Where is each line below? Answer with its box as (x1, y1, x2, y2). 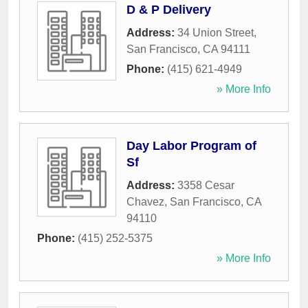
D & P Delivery (126, 3, 211, 17)
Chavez (126, 196, 164, 208)
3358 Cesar (177, 179, 234, 192)
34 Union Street (177, 27, 254, 39)
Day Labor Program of (126, 139, 256, 153)
